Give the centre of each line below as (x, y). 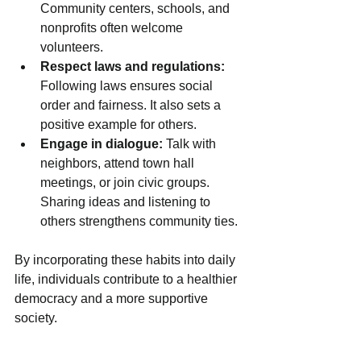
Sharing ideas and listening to (127, 201)
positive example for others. (118, 124)
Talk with (191, 143)
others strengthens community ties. (139, 221)
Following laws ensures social (128, 85)
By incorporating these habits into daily (127, 259)
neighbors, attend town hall (119, 163)
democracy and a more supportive (113, 298)
